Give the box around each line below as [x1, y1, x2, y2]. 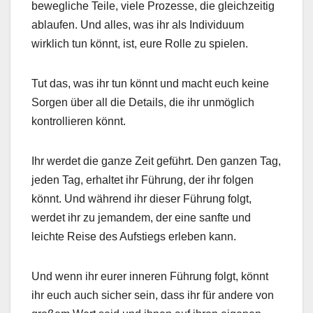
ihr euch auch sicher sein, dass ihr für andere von [31, 289, 274, 301]
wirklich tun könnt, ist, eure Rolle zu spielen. [31, 37, 248, 50]
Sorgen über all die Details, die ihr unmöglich [31, 96, 254, 108]
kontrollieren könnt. [31, 115, 126, 127]
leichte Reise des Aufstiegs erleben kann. [31, 230, 236, 242]
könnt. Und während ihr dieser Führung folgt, [31, 192, 252, 205]
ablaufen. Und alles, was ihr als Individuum [31, 18, 244, 31]
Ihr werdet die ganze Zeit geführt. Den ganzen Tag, [31, 154, 281, 167]
